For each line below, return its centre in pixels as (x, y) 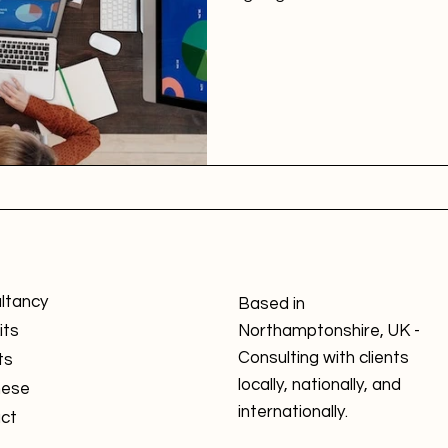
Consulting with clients (323, 357)
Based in (271, 303)
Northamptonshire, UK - (329, 330)
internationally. (293, 411)
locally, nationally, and (319, 384)
